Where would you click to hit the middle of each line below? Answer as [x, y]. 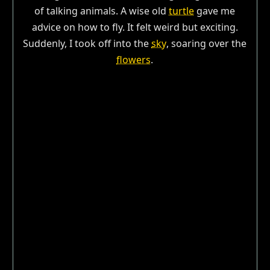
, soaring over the [207, 43]
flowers [134, 59]
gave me [215, 11]
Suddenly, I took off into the [87, 43]
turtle [182, 11]
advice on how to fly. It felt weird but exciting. [135, 27]
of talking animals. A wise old [102, 11]
